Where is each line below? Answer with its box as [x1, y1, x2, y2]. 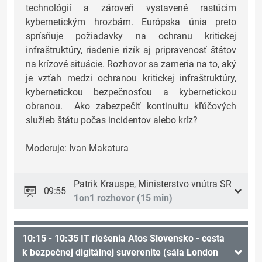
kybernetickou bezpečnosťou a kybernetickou [26, 87, 236, 98]
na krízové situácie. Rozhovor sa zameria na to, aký [26, 58, 236, 70]
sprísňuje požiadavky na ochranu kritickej [26, 30, 236, 42]
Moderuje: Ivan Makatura [26, 143, 129, 154]
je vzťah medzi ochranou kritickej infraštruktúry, [26, 73, 236, 84]
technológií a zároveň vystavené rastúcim [26, 2, 236, 14]
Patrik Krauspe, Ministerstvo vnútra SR [74, 178, 232, 190]
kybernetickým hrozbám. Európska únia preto [26, 16, 236, 28]
